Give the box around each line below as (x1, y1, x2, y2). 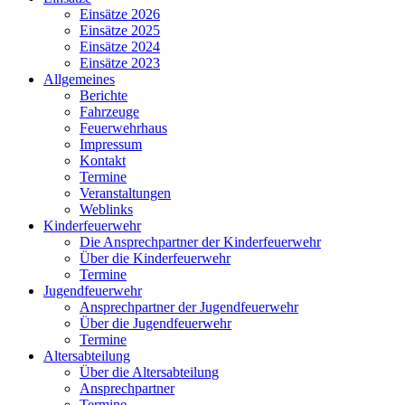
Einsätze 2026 (80, 5, 160, 22)
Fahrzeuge (80, 103, 139, 119)
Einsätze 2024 (80, 38, 160, 54)
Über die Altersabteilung (80, 363, 219, 380)
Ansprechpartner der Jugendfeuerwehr (80, 298, 298, 315)
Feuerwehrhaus (80, 119, 167, 136)
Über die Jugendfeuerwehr (80, 315, 231, 331)
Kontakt (80, 152, 126, 168)
